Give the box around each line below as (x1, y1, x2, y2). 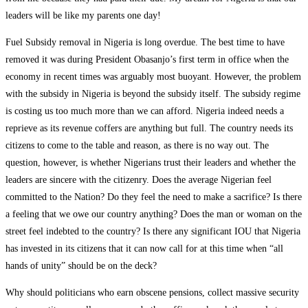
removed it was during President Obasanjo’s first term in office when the (5, 54, 289, 65)
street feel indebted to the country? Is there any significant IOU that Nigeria (5, 225, 300, 236)
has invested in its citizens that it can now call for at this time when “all (5, 243, 283, 254)
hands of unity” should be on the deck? (5, 260, 157, 271)
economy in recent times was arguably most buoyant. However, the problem (5, 71, 301, 82)
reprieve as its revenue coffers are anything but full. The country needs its (5, 122, 293, 133)
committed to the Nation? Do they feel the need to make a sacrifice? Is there (5, 191, 302, 202)
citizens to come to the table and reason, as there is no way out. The (5, 140, 269, 151)
